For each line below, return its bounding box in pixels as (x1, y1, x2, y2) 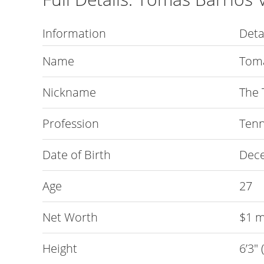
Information (42, 25, 106, 41)
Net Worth (42, 209, 98, 225)
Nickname (42, 84, 96, 100)
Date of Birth (42, 147, 111, 163)
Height (42, 240, 77, 256)
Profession (42, 115, 99, 131)
